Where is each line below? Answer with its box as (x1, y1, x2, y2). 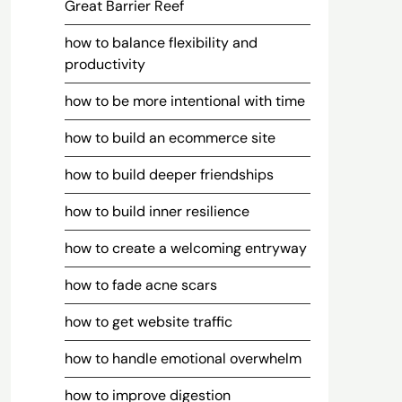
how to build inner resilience (64, 202, 249, 221)
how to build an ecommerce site (64, 128, 275, 147)
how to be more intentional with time (64, 92, 305, 110)
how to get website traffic (64, 312, 232, 331)
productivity (64, 55, 145, 74)
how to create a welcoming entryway (64, 239, 307, 258)
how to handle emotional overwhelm (64, 349, 301, 368)
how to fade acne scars (64, 275, 217, 294)
